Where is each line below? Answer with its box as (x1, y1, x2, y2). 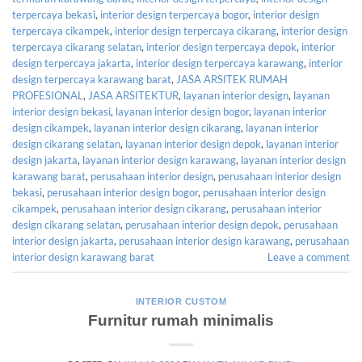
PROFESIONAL (12, 89, 83, 103)
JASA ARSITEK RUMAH (176, 73, 288, 86)
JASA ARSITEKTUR (88, 89, 179, 103)
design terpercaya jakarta (12, 57, 131, 70)
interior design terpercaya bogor (100, 8, 248, 22)
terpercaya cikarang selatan (12, 40, 141, 54)
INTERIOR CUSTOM (135, 296, 227, 306)
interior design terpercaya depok (146, 40, 297, 54)
